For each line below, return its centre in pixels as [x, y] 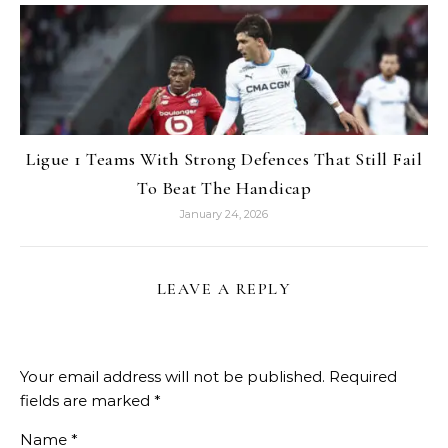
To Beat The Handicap [224, 188]
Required [363, 376]
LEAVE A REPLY [224, 289]
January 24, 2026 [224, 214]
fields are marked [87, 400]
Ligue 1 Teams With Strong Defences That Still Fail [224, 159]
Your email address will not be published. [172, 376]
